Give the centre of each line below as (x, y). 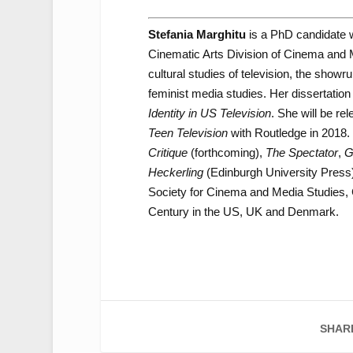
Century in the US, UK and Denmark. (243, 212)
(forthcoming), (226, 153)
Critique (167, 153)
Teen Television (188, 133)
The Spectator (301, 153)
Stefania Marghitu (197, 35)
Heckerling (177, 173)
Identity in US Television (209, 113)
